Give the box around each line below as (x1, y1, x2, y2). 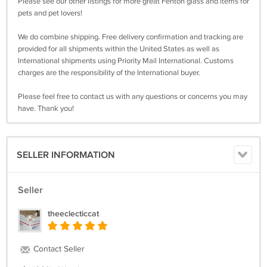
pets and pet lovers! (18, 8, 82, 18)
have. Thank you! (18, 103, 74, 113)
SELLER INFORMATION (17, 149, 115, 161)
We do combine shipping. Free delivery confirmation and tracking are (18, 32, 243, 42)
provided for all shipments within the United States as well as (18, 44, 219, 54)
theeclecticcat (48, 208, 99, 219)
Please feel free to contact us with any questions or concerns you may (18, 91, 247, 101)
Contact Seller (31, 244, 85, 254)
